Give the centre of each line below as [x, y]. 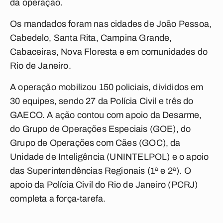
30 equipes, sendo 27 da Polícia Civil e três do [102, 101]
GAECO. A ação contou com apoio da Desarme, [106, 115]
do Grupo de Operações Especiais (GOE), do [101, 129]
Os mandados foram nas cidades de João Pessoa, [111, 24]
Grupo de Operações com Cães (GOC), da [95, 143]
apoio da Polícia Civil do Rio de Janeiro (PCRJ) [104, 185]
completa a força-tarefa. [58, 199]
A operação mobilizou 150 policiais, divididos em [107, 87]
